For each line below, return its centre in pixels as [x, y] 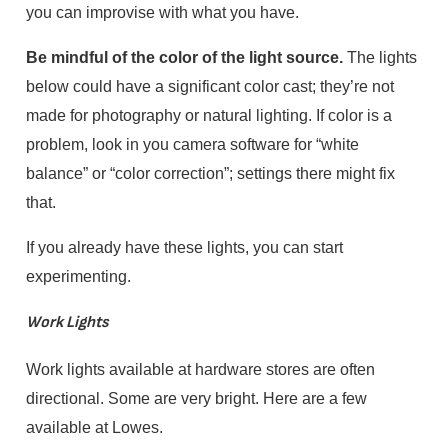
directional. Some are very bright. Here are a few [196, 397]
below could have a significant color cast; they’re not [209, 85]
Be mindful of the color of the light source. [184, 56]
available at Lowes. [94, 426]
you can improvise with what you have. [162, 11]
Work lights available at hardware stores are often [200, 368]
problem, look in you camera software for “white [192, 143]
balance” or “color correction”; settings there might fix [210, 172]
